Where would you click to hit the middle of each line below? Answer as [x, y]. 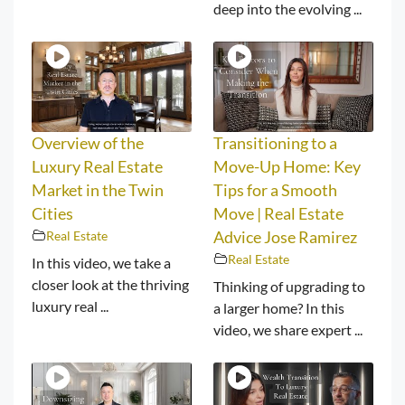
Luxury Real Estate [97, 166]
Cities [52, 213]
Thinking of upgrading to [289, 286]
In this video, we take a [101, 262]
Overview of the [88, 143]
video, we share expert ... [288, 329]
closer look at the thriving [110, 284]
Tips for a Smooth [275, 190]
